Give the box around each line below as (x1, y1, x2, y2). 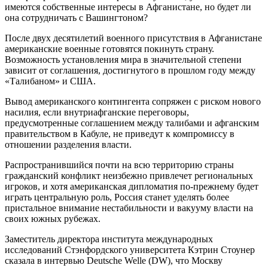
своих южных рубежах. (5, 213, 100, 224)
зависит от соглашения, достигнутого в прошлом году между (5, 65, 255, 75)
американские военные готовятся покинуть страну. (5, 43, 214, 54)
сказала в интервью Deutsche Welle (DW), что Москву (5, 255, 223, 266)
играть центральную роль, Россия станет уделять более (5, 191, 229, 202)
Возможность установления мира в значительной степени (5, 54, 242, 65)
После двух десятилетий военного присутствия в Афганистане (5, 32, 262, 43)
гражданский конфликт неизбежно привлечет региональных (5, 170, 253, 181)
